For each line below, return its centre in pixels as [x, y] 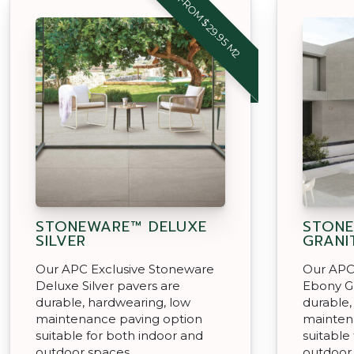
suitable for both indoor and [119, 335]
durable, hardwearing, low [113, 302]
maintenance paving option [119, 318]
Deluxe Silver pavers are [108, 285]
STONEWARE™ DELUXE [121, 226]
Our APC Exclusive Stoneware [125, 269]
